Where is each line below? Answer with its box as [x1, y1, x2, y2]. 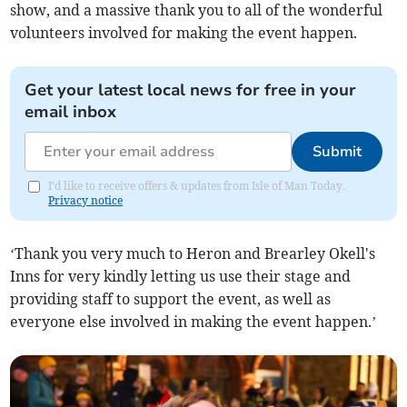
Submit [312, 142, 362, 163]
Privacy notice [48, 194, 124, 208]
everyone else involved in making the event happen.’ [10, 313, 377, 332]
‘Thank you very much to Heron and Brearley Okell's [10, 244, 376, 263]
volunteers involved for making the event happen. [10, 24, 358, 43]
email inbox [25, 101, 117, 124]
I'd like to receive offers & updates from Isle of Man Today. [48, 179, 346, 194]
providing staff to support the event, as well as [10, 290, 332, 309]
